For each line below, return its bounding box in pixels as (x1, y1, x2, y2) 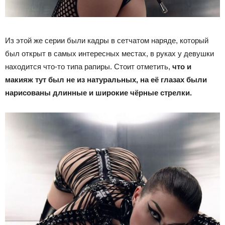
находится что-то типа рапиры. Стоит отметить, (5, 62, 172, 71)
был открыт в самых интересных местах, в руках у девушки (5, 49, 214, 58)
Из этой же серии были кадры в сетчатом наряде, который (5, 36, 208, 45)
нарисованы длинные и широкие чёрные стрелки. (5, 88, 192, 97)
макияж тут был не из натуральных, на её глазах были (5, 75, 207, 84)
